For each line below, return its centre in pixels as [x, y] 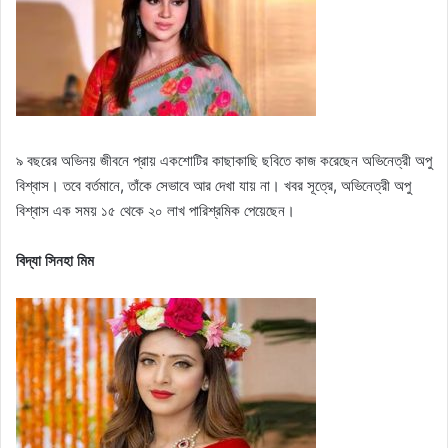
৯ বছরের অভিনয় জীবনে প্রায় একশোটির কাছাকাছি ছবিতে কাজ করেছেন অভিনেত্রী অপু [224, 161]
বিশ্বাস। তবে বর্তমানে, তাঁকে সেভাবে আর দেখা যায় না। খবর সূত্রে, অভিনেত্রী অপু [213, 186]
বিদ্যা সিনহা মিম [55, 261]
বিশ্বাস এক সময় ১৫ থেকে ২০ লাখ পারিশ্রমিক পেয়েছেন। [155, 211]
